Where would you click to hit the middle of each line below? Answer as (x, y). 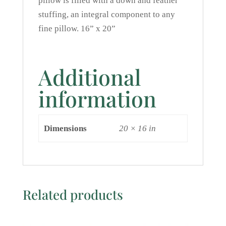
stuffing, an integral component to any (106, 15)
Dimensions (65, 129)
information (97, 99)
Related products (73, 195)
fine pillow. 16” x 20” (77, 29)
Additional (90, 77)
